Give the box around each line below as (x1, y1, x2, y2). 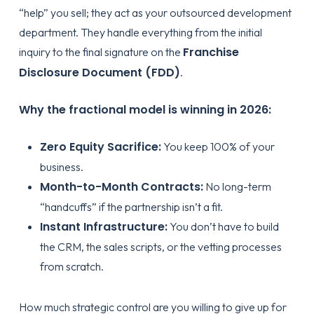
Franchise (182, 44, 239, 60)
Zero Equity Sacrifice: (39, 139, 161, 155)
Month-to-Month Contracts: (39, 179, 203, 195)
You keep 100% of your (161, 139, 275, 153)
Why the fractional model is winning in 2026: (18, 102, 271, 118)
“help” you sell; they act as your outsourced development (18, 6, 292, 20)
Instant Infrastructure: (39, 219, 168, 235)
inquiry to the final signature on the (18, 45, 183, 59)
